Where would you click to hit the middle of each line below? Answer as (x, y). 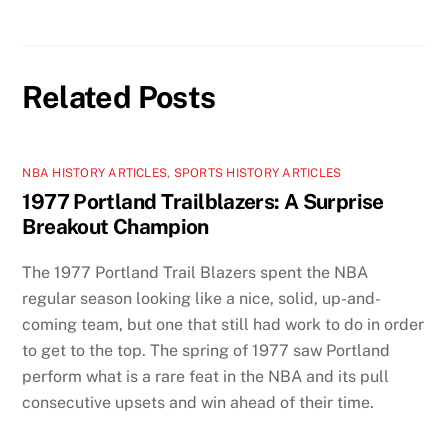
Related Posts (119, 97)
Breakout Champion (115, 226)
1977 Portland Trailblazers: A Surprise (203, 201)
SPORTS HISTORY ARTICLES (257, 172)
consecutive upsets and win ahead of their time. (198, 402)
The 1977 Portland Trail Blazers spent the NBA (195, 272)
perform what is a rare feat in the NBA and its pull (206, 376)
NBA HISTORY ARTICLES (95, 172)
